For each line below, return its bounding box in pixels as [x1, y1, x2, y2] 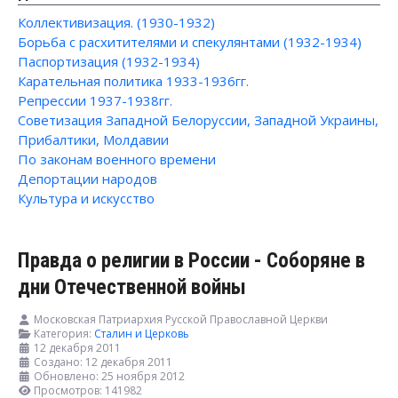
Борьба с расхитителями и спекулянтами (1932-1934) [18, 33, 362, 51]
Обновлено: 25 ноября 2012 [34, 369, 185, 385]
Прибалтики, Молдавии [18, 131, 169, 148]
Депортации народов [18, 170, 157, 187]
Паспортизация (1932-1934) [18, 52, 200, 70]
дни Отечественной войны [18, 275, 246, 300]
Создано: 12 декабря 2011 [34, 354, 172, 370]
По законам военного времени [18, 150, 216, 168]
